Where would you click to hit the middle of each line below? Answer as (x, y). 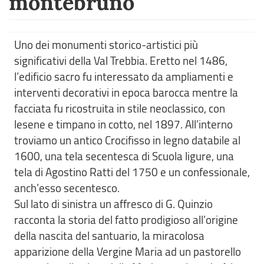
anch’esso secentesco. (67, 188)
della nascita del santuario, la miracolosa (109, 236)
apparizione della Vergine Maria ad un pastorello (128, 252)
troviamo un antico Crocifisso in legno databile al (127, 140)
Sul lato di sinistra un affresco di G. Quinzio (113, 204)
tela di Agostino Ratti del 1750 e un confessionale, (132, 172)
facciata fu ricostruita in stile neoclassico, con (120, 108)
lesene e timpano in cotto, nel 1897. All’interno (123, 124)
